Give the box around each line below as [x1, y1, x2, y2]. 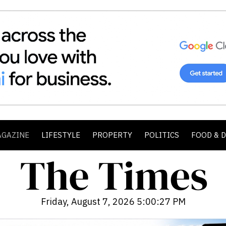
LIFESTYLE [41, 130, 80, 140]
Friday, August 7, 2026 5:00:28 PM [40, 196, 186, 207]
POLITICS [144, 130, 179, 140]
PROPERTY [92, 130, 132, 140]
